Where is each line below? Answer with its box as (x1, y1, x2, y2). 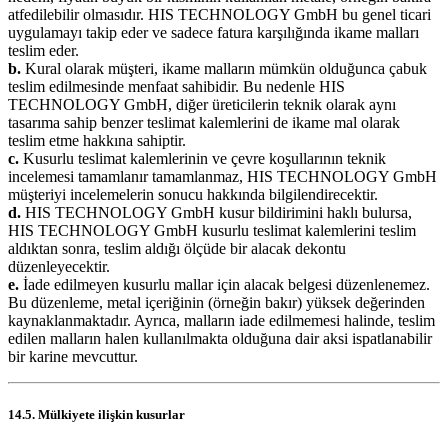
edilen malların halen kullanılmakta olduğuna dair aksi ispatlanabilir (8, 330, 432, 348)
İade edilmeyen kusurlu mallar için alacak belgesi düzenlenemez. (19, 276, 430, 294)
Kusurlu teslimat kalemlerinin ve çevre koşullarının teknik (19, 150, 386, 168)
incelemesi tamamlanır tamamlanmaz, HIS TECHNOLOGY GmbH (8, 168, 437, 186)
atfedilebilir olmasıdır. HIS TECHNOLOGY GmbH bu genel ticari (8, 6, 431, 24)
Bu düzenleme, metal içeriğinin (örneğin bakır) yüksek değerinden (8, 294, 425, 312)
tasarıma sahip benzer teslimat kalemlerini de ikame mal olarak (8, 114, 400, 132)
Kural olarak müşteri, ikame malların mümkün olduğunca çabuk (21, 60, 427, 78)
